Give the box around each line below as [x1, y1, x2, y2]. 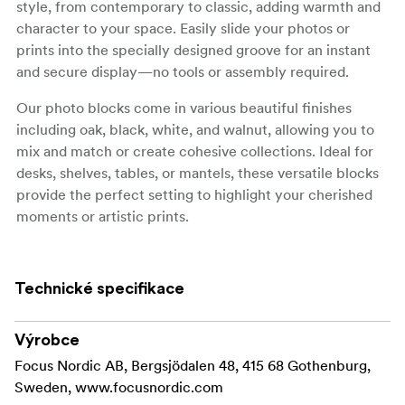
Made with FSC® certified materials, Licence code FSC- [16, 242, 385, 261]
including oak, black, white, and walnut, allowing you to [16, 119, 374, 138]
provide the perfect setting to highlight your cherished [16, 184, 372, 203]
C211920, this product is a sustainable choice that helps [16, 264, 376, 283]
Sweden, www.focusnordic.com [14, 377, 223, 396]
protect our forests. [16, 286, 144, 305]
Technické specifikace [14, 279, 184, 297]
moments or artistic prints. [16, 206, 189, 225]
